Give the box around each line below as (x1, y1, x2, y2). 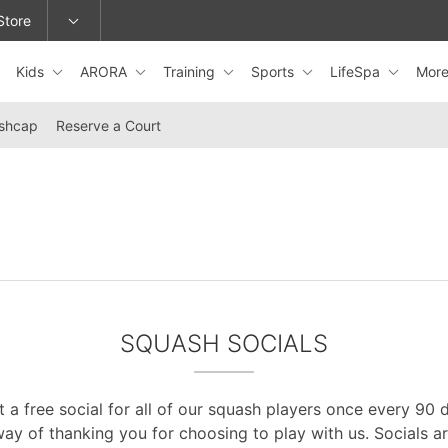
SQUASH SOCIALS (120, 329, 328, 358)
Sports (251, 62, 298, 80)
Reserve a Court (56, 117, 161, 134)
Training (163, 62, 219, 80)
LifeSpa (330, 62, 384, 80)
